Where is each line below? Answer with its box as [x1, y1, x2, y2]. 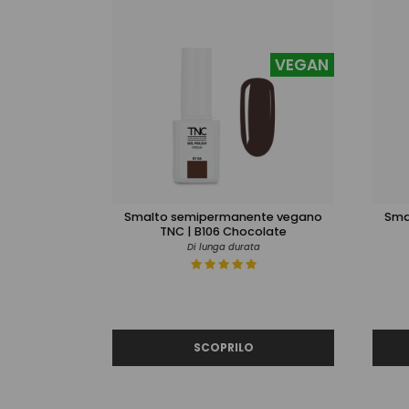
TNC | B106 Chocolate [160, 222, 287, 240]
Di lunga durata [186, 239, 260, 254]
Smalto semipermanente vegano [124, 207, 322, 225]
